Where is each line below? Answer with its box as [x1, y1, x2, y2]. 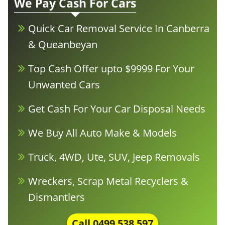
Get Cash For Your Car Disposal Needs [28, 102, 205, 116]
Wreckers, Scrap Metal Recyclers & [28, 174, 188, 188]
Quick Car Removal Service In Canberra [28, 22, 209, 35]
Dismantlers [28, 190, 85, 204]
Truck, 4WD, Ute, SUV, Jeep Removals [28, 150, 200, 164]
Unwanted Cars [28, 78, 100, 91]
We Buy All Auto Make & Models [28, 126, 177, 140]
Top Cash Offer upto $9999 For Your [28, 62, 194, 75]
